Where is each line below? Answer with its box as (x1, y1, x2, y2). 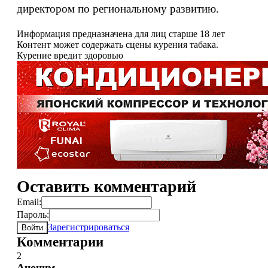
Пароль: (17, 209, 49, 220)
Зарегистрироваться (48, 222, 129, 232)
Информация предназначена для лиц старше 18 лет (17, 29, 225, 39)
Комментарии (17, 234, 103, 249)
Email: (17, 197, 41, 207)
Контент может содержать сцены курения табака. (17, 39, 218, 50)
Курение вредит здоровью (17, 50, 123, 60)
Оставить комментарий (17, 177, 196, 196)
